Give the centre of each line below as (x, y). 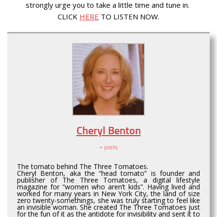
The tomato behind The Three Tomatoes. (83, 166)
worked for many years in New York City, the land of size (108, 193)
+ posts (108, 147)
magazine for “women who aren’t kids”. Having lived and (108, 186)
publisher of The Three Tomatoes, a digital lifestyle (108, 180)
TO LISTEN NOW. (129, 16)
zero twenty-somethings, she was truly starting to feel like (108, 200)
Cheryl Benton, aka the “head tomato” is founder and (108, 173)
